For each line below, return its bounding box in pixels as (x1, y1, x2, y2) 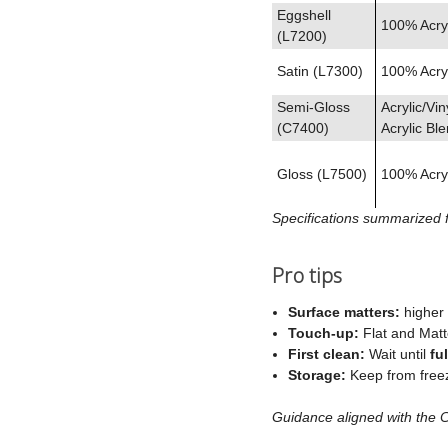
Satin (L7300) (277, 62, 363, 79)
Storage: (288, 366, 347, 383)
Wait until (365, 345, 431, 362)
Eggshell (277, 6, 331, 23)
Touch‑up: (288, 324, 360, 341)
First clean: (288, 345, 366, 362)
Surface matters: (288, 303, 401, 320)
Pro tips (272, 261, 342, 289)
